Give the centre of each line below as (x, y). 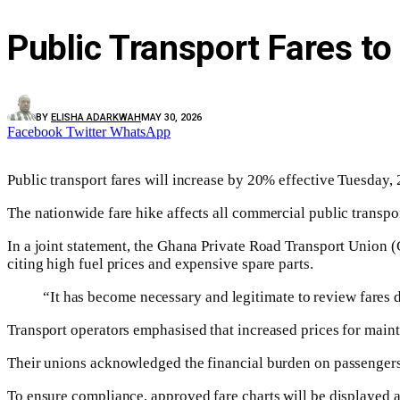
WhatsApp (140, 132)
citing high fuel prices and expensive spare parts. (160, 264)
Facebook (35, 132)
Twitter (86, 132)
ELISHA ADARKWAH (96, 118)
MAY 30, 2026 (171, 118)
